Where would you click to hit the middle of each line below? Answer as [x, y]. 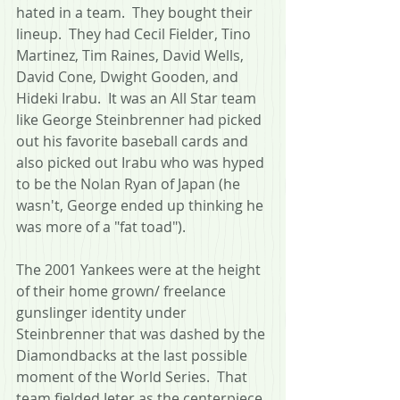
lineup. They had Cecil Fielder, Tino [135, 33]
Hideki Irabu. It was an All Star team [138, 98]
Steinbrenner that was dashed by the [142, 333]
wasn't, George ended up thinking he [142, 205]
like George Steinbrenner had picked [141, 119]
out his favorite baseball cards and [134, 141]
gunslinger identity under [103, 312]
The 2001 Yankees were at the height [140, 269]
